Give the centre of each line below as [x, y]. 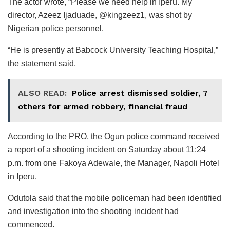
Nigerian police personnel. [56, 28]
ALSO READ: [42, 93]
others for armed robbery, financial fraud [103, 106]
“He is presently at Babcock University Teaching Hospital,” [113, 50]
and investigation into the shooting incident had [93, 211]
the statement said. [42, 63]
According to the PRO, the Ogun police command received [114, 136]
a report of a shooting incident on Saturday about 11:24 [107, 149]
